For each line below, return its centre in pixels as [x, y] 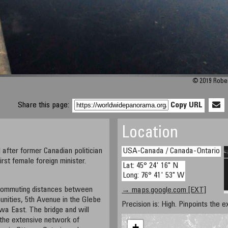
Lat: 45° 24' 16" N [151, 166]
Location [150, 134]
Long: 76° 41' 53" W [154, 176]
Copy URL [187, 105]
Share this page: [45, 105]
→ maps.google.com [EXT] [164, 190]
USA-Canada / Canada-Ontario [172, 151]
